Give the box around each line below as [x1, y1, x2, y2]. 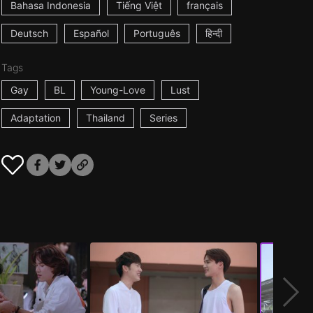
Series [150, 112, 178, 124]
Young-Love [90, 84, 146, 96]
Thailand [85, 112, 125, 124]
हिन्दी [205, 27, 223, 39]
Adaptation [10, 112, 61, 124]
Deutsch [10, 27, 48, 39]
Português [133, 27, 181, 39]
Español [73, 27, 109, 39]
